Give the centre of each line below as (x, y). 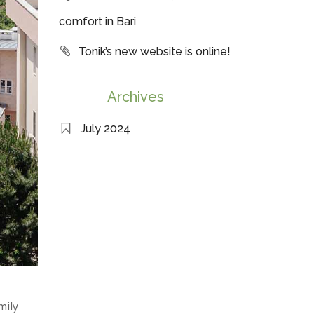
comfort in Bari (97, 21)
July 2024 (105, 129)
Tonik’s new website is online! (154, 52)
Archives (135, 97)
